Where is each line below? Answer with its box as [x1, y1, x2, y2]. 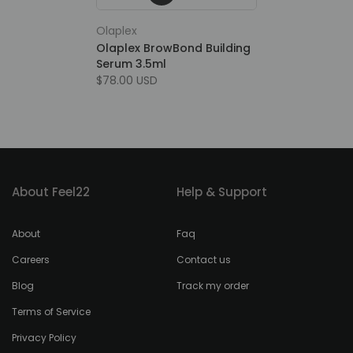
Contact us [176, 253, 231, 266]
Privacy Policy [12, 331, 76, 344]
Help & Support [176, 184, 267, 200]
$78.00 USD [96, 72, 158, 88]
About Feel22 [12, 184, 90, 200]
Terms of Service [12, 305, 91, 318]
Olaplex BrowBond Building [96, 40, 251, 56]
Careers [12, 253, 50, 266]
